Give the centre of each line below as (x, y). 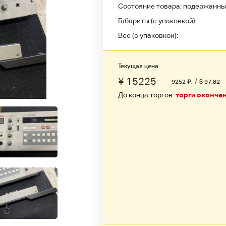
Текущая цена (138, 66)
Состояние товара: (151, 6)
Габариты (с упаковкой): (157, 21)
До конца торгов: (147, 95)
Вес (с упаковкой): (148, 35)
